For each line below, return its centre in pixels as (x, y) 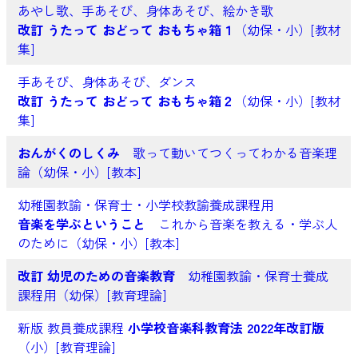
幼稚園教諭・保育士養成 (251, 276)
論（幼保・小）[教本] (79, 172)
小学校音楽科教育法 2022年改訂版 (226, 328)
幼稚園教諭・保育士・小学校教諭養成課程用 (145, 205)
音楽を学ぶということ (81, 224)
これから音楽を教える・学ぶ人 (241, 224)
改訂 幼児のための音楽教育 (96, 276)
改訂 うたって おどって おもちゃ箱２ (125, 101)
